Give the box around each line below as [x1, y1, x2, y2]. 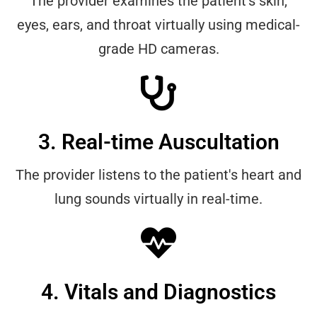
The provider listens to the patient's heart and [16, 166, 301, 184]
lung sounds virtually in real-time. [54, 190, 263, 208]
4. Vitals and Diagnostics [41, 279, 276, 305]
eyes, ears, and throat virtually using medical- [17, 16, 300, 34]
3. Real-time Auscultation [38, 129, 279, 155]
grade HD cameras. [98, 40, 219, 58]
